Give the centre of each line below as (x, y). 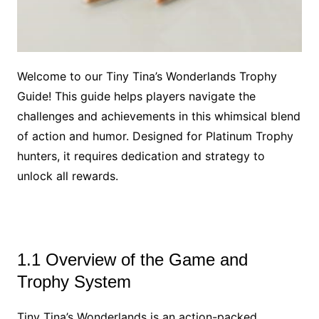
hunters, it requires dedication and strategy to (141, 156)
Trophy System (74, 281)
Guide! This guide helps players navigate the (136, 96)
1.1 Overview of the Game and (132, 259)
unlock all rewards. (67, 176)
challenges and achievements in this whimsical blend (158, 116)
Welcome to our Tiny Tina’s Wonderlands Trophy (147, 76)
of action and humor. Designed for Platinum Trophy (155, 136)
